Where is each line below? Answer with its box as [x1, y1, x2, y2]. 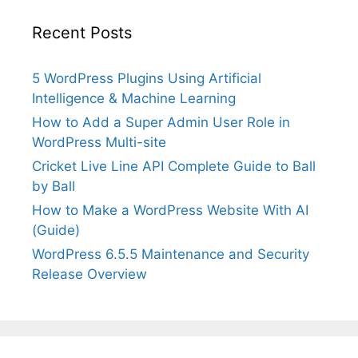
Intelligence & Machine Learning [32, 89, 236, 106]
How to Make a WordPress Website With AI [32, 201, 308, 218]
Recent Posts [32, 22, 132, 42]
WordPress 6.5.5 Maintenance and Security [32, 245, 309, 262]
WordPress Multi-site [32, 133, 166, 150]
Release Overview [32, 265, 147, 282]
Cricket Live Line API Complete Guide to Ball [32, 157, 316, 174]
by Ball [32, 177, 75, 194]
